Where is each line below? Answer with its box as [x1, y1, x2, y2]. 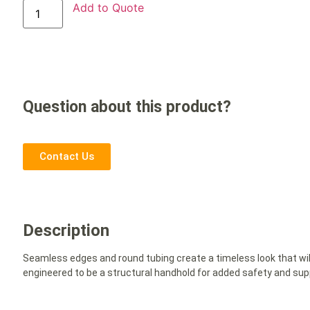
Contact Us [39, 149, 95, 163]
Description [23, 220, 110, 240]
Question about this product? [23, 98, 232, 117]
